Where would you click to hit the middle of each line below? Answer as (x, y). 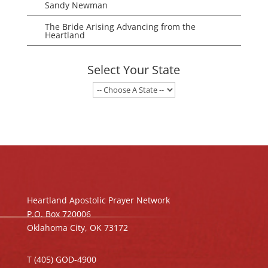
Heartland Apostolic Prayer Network (98, 200)
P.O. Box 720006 (59, 214)
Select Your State (134, 69)
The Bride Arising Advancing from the (120, 26)
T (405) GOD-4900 (61, 259)
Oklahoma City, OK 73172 (77, 227)
